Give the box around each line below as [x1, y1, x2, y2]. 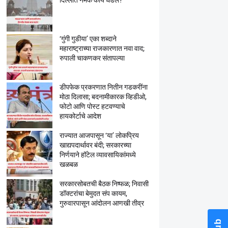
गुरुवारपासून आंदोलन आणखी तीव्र [59, 199, 144, 207]
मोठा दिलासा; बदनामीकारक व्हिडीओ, [59, 93, 147, 101]
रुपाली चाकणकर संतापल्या [59, 54, 125, 62]
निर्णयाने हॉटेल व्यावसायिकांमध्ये [59, 151, 136, 159]
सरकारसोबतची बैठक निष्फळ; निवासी [59, 180, 149, 188]
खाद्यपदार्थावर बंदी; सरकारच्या [59, 141, 131, 149]
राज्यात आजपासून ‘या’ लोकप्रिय [59, 131, 139, 139]
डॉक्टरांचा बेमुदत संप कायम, [59, 189, 127, 197]
